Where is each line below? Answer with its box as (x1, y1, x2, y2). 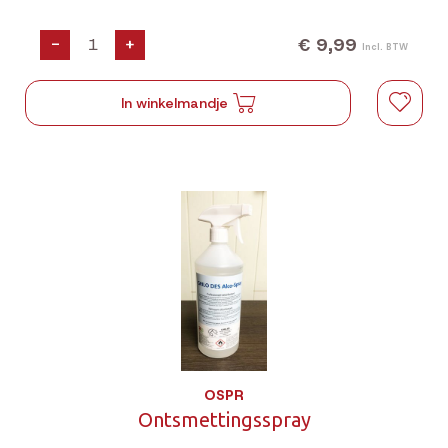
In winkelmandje (121, 94, 229, 112)
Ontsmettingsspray (137, 408, 311, 431)
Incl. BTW (362, 40, 408, 53)
